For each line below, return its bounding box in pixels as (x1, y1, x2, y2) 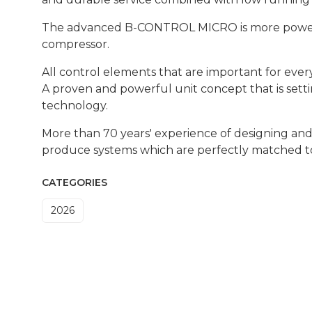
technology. (42, 98, 108, 112)
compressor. (42, 37, 109, 51)
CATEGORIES (42, 175, 107, 189)
